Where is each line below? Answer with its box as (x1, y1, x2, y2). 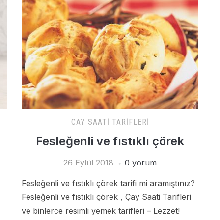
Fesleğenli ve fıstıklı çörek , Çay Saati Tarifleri (22, 192, 191, 202)
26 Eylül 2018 (63, 158, 113, 167)
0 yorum (125, 158, 157, 167)
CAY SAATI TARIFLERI (71, 117, 149, 127)
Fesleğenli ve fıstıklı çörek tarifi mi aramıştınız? (22, 178, 195, 188)
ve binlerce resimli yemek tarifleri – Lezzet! (22, 206, 180, 216)
